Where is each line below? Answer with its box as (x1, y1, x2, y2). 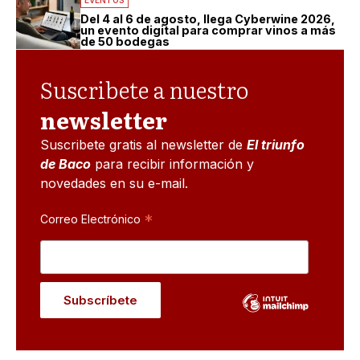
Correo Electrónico (40, 211, 144, 226)
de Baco (40, 155, 91, 172)
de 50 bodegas (80, 35, 170, 49)
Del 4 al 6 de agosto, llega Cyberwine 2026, (80, 12, 335, 27)
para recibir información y (91, 155, 254, 172)
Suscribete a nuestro (40, 72, 248, 106)
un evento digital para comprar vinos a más (80, 23, 336, 38)
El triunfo (247, 136, 305, 153)
